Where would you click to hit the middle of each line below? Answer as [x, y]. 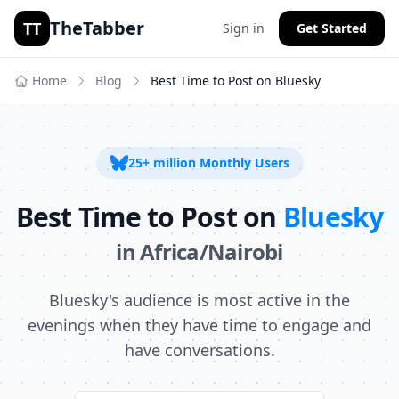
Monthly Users [242, 163]
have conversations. [199, 350]
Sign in [244, 28]
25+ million [162, 163]
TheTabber [97, 28]
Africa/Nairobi [212, 252]
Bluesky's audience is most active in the [199, 300]
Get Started [332, 28]
